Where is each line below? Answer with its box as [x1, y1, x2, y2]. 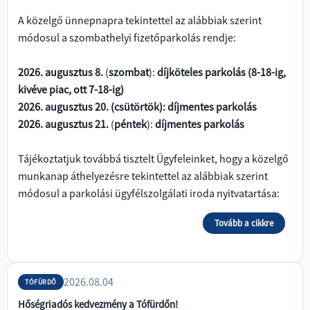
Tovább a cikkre [215, 217, 273, 229]
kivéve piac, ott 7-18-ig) [18, 82, 124, 96]
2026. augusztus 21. [18, 117, 111, 131]
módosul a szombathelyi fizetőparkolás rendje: [18, 30, 236, 44]
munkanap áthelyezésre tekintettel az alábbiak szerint [18, 169, 268, 183]
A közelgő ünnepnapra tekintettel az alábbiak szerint [18, 13, 262, 27]
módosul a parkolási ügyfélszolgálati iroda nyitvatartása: [18, 186, 280, 200]
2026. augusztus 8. [18, 65, 105, 79]
